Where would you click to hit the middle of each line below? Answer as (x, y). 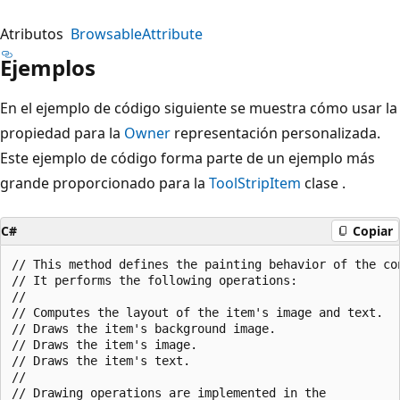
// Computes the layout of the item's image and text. (197, 312)
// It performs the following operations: (154, 280)
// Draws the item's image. (104, 344)
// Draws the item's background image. (144, 328)
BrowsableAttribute (137, 33)
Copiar (373, 231)
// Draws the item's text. (101, 360)
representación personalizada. (275, 133)
